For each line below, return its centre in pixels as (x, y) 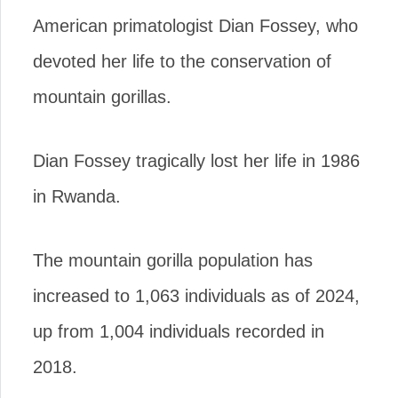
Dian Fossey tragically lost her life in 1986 (196, 161)
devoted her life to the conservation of (182, 61)
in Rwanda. (77, 196)
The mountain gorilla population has (173, 260)
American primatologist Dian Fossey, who (195, 26)
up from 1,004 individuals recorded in (179, 331)
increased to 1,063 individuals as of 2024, (196, 296)
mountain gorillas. (102, 97)
